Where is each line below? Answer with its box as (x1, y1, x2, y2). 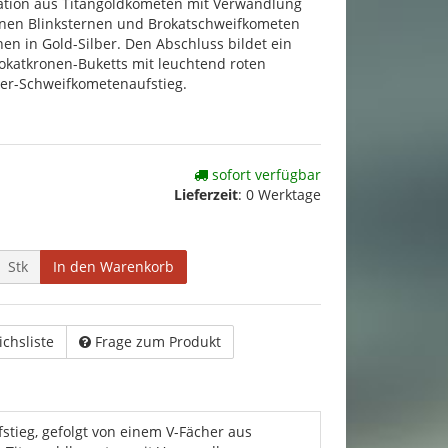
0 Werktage (245, 185, 321, 204)
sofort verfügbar (207, 165, 321, 184)
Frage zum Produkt (95, 332, 221, 351)
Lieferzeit (173, 185, 238, 204)
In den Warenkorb (53, 257, 174, 276)
